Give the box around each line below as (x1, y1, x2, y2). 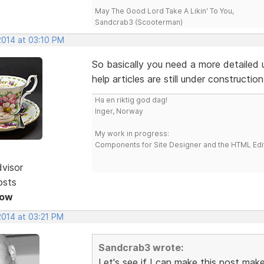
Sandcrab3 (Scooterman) (94, 17, 183, 27)
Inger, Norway (94, 106, 143, 115)
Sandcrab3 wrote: (98, 241, 183, 253)
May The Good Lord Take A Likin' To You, (94, 6, 234, 15)
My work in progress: (94, 128, 169, 138)
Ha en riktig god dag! (94, 95, 167, 104)
